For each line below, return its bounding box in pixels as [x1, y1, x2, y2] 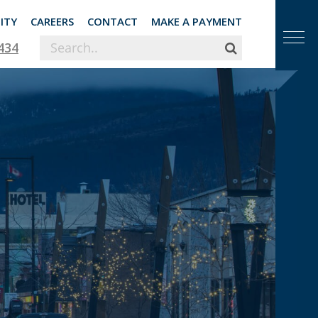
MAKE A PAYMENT [151, 13, 242, 28]
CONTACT [87, 13, 138, 28]
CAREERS [31, 13, 74, 28]
